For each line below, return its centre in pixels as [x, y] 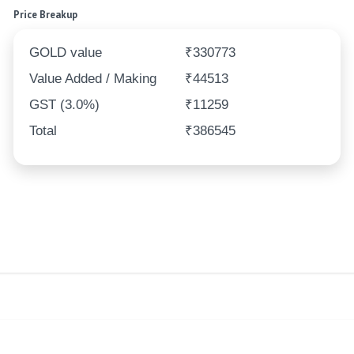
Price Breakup [46, 15]
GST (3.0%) [65, 105]
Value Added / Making [93, 79]
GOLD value [66, 53]
